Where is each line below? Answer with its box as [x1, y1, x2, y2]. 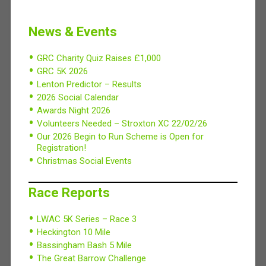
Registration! [36, 142, 86, 153]
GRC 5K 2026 [36, 65, 88, 77]
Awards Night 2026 [36, 104, 110, 116]
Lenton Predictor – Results [36, 78, 141, 90]
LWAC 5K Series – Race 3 [36, 213, 137, 224]
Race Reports [28, 185, 110, 200]
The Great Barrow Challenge [36, 252, 146, 264]
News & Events [28, 24, 117, 39]
